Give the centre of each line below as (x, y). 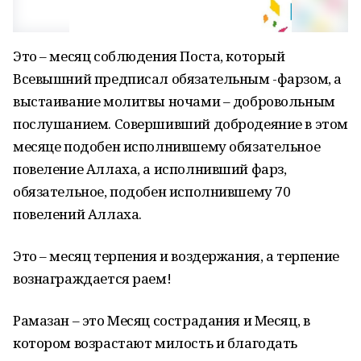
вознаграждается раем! (92, 278)
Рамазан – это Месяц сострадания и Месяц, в (162, 320)
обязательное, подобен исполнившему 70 (152, 191)
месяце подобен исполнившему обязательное (167, 146)
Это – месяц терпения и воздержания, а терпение (176, 256)
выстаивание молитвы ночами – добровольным (174, 101)
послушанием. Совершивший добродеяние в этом (180, 124)
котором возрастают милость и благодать (156, 343)
